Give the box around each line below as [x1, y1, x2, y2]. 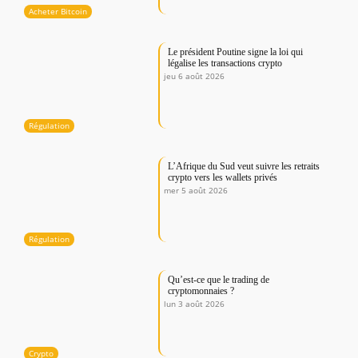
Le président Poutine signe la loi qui [168, 46, 304, 58]
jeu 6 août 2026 [164, 70, 225, 82]
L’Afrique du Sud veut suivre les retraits [168, 160, 320, 172]
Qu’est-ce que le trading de [168, 274, 270, 286]
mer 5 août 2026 [164, 184, 229, 196]
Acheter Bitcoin [29, 6, 87, 18]
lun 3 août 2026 [164, 298, 225, 310]
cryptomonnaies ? [168, 285, 235, 297]
